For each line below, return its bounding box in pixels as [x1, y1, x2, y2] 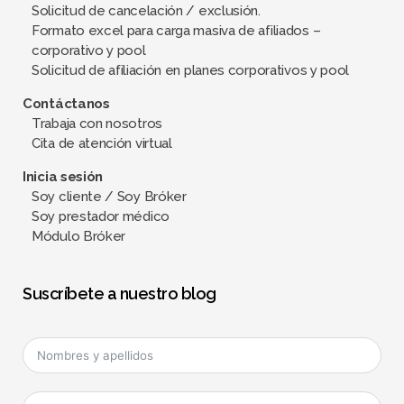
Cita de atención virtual [32, 135, 172, 151]
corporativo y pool [32, 42, 146, 59]
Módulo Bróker [32, 228, 126, 244]
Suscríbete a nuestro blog [23, 284, 216, 303]
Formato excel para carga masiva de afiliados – [32, 23, 321, 39]
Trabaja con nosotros [32, 115, 162, 132]
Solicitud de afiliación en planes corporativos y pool [32, 62, 350, 78]
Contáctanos [23, 96, 110, 112]
